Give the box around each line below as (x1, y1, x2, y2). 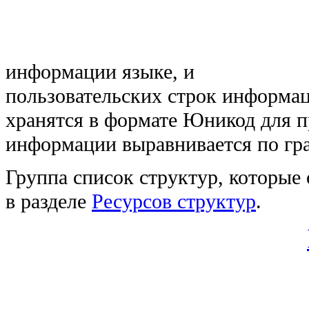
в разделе (6, 189, 92, 213)
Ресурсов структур (92, 189, 256, 213)
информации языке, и (6, 59, 200, 83)
